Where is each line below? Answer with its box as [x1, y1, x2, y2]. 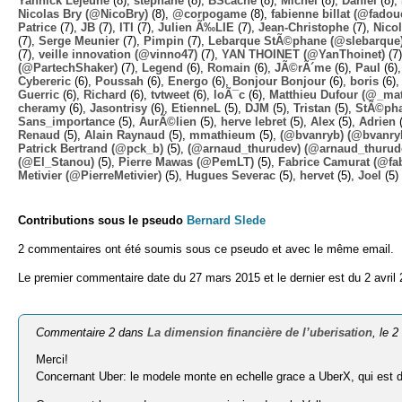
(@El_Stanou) [18, 154, 94, 169]
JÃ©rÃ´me [275, 60, 331, 74]
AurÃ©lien [139, 114, 197, 128]
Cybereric [18, 74, 71, 88]
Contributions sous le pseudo [18, 213, 187, 227]
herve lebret [221, 114, 286, 128]
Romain [207, 60, 250, 74]
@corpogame [172, 6, 247, 21]
